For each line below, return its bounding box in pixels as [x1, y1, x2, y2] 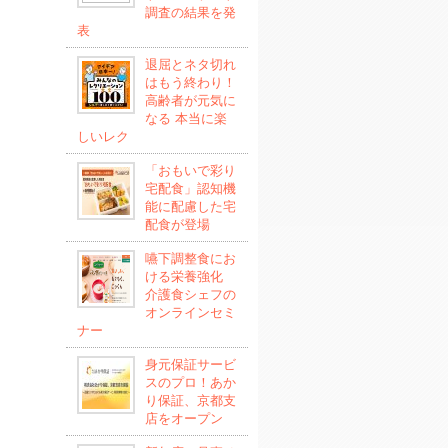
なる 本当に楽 [144, 111, 227, 126]
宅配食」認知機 [144, 181, 236, 196]
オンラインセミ [144, 305, 236, 320]
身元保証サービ [144, 357, 236, 372]
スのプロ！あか [144, 375, 236, 390]
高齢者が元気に [144, 93, 236, 108]
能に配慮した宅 [144, 199, 236, 214]
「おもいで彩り [144, 163, 236, 178]
